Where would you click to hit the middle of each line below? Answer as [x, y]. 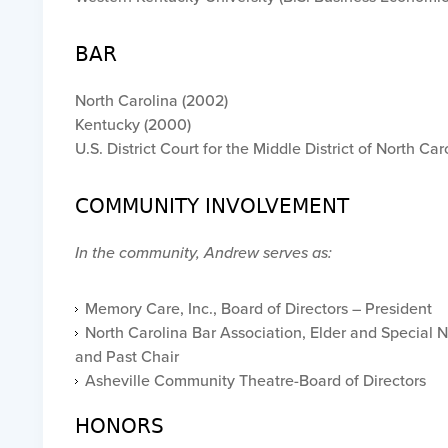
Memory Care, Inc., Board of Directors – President [258, 308]
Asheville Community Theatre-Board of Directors [255, 380]
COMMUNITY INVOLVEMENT [211, 206]
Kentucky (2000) [132, 124]
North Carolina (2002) [151, 100]
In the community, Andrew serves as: [203, 252]
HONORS [119, 426]
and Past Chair [126, 356]
